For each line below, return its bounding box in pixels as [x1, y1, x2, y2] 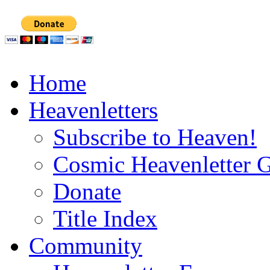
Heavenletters [29, 96, 158, 123]
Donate [53, 178, 121, 204]
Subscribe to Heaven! [53, 124, 257, 150]
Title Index [53, 205, 157, 231]
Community [29, 232, 142, 259]
